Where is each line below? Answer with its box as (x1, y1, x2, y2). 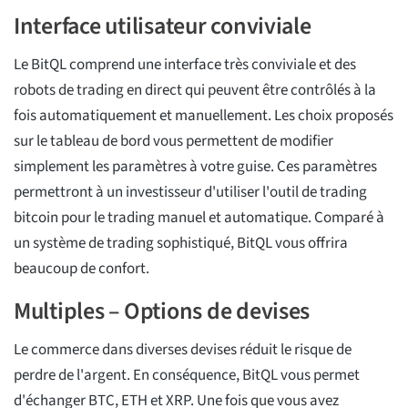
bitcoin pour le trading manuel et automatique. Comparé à (14, 207, 384, 229)
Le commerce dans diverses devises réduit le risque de (14, 339, 352, 362)
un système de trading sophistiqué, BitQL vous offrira (14, 232, 348, 255)
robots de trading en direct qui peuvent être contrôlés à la (14, 79, 376, 102)
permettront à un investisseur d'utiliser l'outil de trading (14, 181, 367, 204)
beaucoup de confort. (14, 258, 149, 280)
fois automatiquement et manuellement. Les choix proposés (14, 105, 393, 127)
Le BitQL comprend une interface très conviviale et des (14, 54, 356, 76)
